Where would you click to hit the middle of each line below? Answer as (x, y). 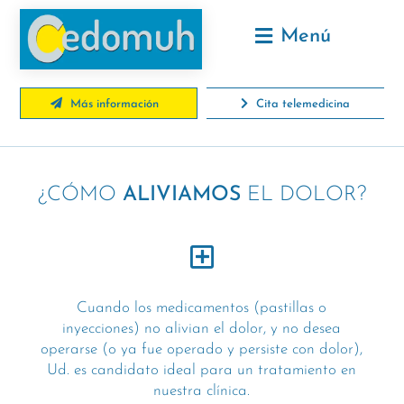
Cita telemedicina (301, 104)
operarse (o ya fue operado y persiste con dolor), (202, 349)
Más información (112, 104)
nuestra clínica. (202, 390)
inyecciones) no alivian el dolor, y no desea (202, 328)
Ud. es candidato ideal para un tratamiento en (202, 370)
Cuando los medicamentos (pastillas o (202, 308)
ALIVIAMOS (182, 195)
